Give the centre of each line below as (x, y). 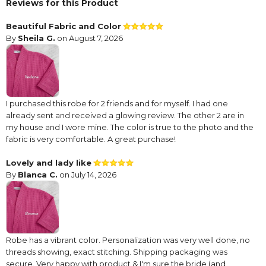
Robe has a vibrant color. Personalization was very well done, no (128, 240)
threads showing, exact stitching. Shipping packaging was (117, 252)
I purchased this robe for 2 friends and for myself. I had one (117, 104)
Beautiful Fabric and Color (64, 26)
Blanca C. (38, 175)
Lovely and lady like (49, 163)
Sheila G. (37, 38)
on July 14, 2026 (87, 175)
